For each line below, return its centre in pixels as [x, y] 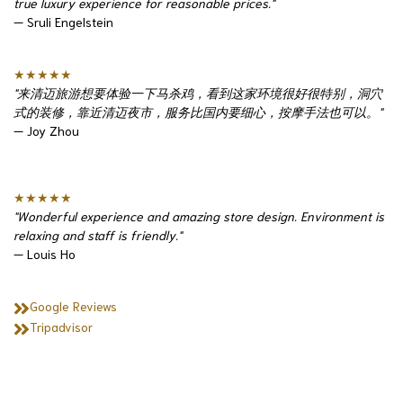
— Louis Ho [45, 254]
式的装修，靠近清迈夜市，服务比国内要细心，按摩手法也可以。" [198, 112]
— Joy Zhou [46, 131]
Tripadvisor [61, 327]
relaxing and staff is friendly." [98, 235]
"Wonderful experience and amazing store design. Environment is [199, 216]
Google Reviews [73, 306]
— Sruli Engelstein [63, 22]
